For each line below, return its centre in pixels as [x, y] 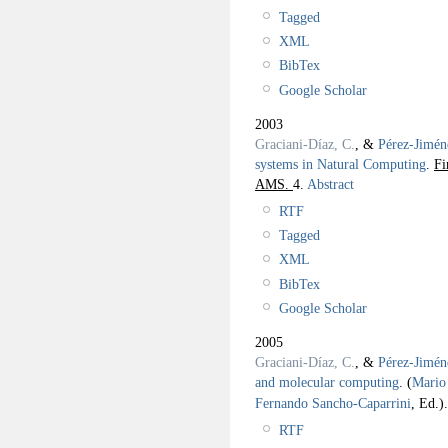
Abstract [329, 183]
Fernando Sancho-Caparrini [333, 403]
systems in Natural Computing [340, 163]
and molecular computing [327, 382]
